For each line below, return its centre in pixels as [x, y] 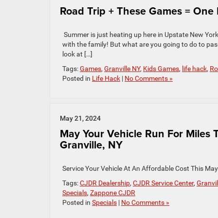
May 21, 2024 [80, 118]
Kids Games [161, 69]
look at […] [77, 54]
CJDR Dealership [105, 183]
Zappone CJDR [113, 193]
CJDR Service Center [163, 183]
